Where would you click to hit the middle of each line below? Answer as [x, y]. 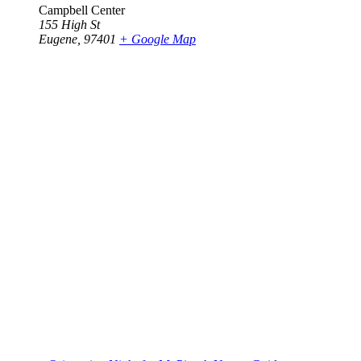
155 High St [69, 25]
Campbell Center [82, 10]
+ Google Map [158, 39]
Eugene [58, 39]
